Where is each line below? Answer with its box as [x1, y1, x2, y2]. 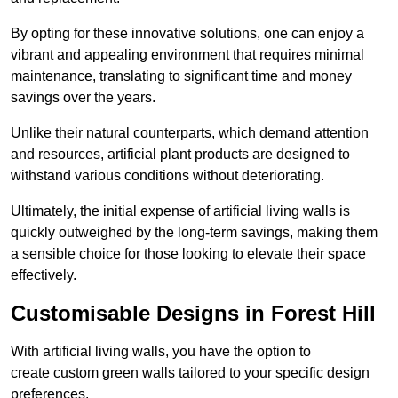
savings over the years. [11, 90, 155, 106]
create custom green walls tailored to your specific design [11, 365, 370, 381]
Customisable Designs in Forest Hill [11, 301, 376, 326]
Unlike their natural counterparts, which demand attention [11, 125, 369, 141]
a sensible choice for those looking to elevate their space [11, 246, 366, 262]
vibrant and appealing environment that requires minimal [11, 47, 364, 63]
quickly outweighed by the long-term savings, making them [11, 225, 378, 241]
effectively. [11, 267, 76, 283]
